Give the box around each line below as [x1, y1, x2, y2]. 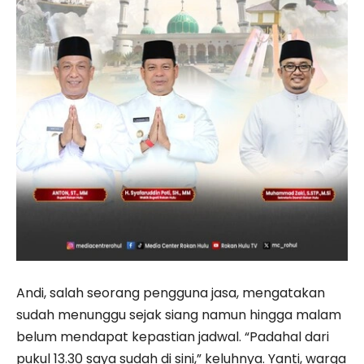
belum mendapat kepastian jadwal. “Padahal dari [16, 327, 329, 346]
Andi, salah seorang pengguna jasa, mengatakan [16, 283, 325, 302]
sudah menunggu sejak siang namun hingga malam [16, 305, 341, 324]
